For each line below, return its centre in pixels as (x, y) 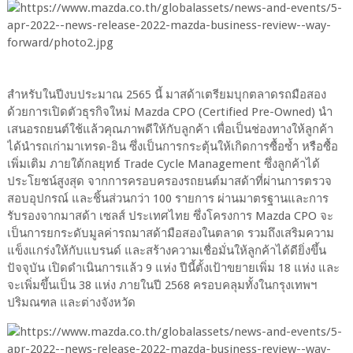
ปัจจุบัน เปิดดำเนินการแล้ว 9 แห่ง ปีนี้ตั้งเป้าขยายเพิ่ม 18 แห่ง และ (173, 268)
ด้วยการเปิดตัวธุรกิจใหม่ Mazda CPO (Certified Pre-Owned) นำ (169, 112)
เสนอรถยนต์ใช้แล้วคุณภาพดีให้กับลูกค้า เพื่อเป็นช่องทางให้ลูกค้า (170, 130)
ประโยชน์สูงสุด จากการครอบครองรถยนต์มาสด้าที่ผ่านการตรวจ (169, 182)
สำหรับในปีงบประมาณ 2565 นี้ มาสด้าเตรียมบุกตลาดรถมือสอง (166, 95)
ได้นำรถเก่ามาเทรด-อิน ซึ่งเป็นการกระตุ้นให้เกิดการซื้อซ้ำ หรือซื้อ (172, 147)
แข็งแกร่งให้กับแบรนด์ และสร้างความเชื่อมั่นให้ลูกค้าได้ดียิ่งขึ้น (166, 251)
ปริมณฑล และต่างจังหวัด (71, 303)
